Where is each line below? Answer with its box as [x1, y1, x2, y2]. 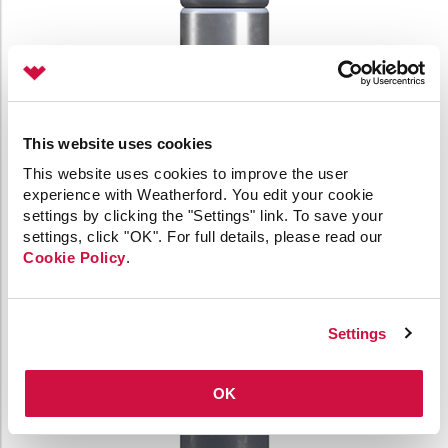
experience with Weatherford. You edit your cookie [23, 186, 374, 203]
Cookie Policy [23, 249, 126, 266]
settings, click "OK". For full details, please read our [23, 228, 383, 245]
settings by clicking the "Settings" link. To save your [23, 207, 383, 224]
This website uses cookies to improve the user [23, 165, 349, 182]
